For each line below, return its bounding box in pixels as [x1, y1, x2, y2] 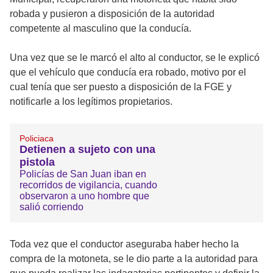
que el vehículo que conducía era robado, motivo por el [10, 67, 246, 78]
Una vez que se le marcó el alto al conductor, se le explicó [10, 52, 260, 63]
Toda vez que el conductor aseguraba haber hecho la [10, 239, 239, 250]
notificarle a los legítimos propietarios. [10, 96, 172, 107]
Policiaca [19, 133, 54, 144]
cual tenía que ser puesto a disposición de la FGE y [10, 82, 232, 93]
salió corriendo [19, 202, 83, 213]
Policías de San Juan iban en [19, 169, 146, 180]
